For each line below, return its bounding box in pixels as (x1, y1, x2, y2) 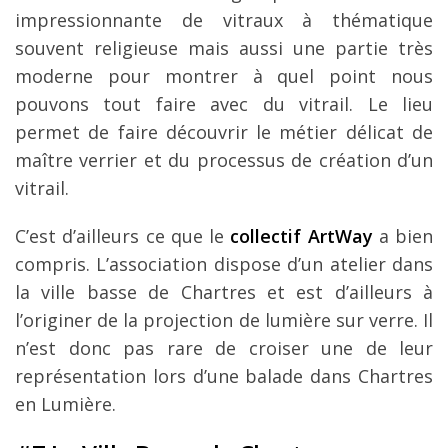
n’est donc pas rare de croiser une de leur (15, 336, 433, 361)
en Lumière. (15, 392, 116, 417)
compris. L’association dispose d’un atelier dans (15, 252, 433, 277)
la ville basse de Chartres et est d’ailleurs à (15, 280, 433, 305)
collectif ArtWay (230, 224, 373, 249)
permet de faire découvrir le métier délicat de (15, 120, 433, 145)
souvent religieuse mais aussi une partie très (15, 36, 433, 61)
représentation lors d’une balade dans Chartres (15, 364, 433, 389)
